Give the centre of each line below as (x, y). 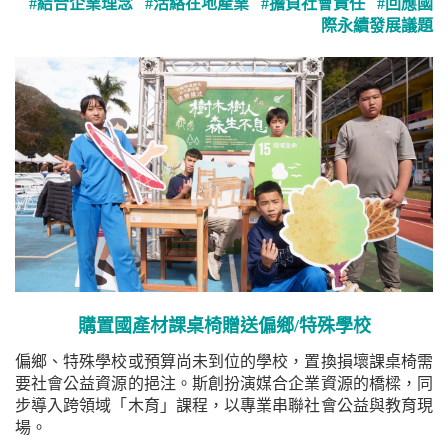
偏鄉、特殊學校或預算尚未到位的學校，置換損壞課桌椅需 (224, 362)
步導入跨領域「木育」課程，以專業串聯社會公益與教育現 (224, 406)
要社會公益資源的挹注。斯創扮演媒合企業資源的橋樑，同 (224, 384)
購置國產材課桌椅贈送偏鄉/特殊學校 (224, 326)
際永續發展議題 (377, 25)
